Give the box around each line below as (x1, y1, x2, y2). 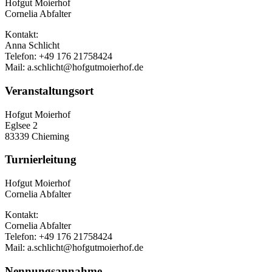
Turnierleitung (5, 153, 76, 166)
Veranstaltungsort (5, 84, 93, 97)
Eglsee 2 (5, 120, 38, 131)
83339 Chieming (5, 131, 69, 141)
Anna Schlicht (5, 40, 59, 51)
